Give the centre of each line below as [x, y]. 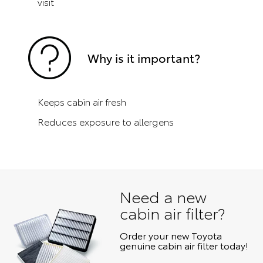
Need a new [163, 197]
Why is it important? [144, 57]
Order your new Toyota [171, 235]
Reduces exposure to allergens [106, 121]
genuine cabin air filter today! [184, 245]
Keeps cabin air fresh [82, 101]
